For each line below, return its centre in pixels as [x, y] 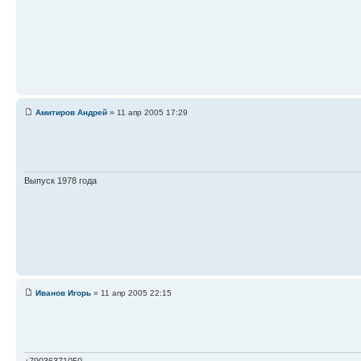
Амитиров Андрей [71, 112]
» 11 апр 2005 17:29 [147, 112]
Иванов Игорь [63, 293]
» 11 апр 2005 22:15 [131, 293]
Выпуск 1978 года [60, 180]
